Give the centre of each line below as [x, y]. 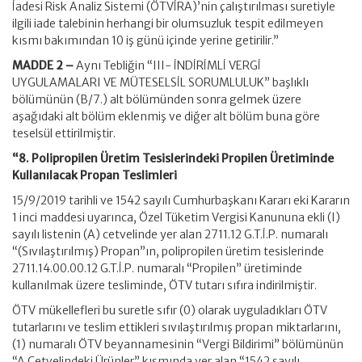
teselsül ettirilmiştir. [64, 133]
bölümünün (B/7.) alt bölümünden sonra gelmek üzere [157, 99]
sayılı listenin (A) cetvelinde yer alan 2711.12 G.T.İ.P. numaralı [170, 234]
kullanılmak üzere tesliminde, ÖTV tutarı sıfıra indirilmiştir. [164, 285]
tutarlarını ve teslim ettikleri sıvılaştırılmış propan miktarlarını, [177, 327]
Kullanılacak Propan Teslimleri [95, 175]
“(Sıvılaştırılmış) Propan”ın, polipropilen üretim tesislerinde [168, 251]
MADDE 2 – [43, 65]
